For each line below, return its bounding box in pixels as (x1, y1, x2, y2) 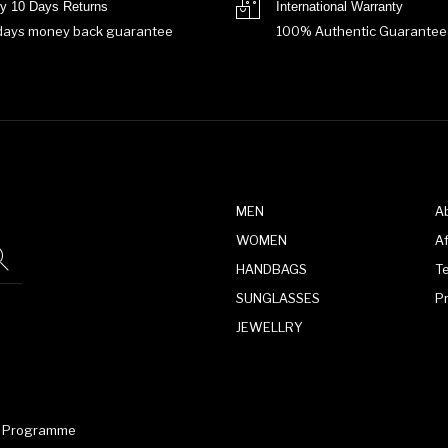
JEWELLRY (236, 318, 303, 335)
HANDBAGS (236, 260, 307, 277)
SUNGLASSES (236, 289, 320, 306)
